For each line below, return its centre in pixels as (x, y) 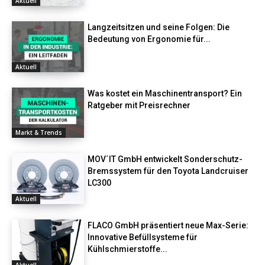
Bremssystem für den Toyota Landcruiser (168, 171)
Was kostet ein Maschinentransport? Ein (165, 93)
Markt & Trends (39, 133)
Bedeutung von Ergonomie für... (149, 39)
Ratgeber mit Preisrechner (139, 105)
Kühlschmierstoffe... (128, 249)
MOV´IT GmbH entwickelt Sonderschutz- (165, 159)
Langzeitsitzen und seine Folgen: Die (159, 27)
